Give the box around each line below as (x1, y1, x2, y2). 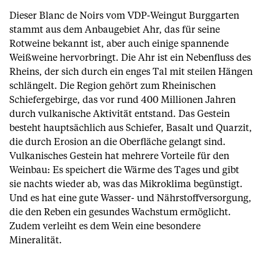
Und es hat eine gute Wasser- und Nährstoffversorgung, (9, 194, 251, 203)
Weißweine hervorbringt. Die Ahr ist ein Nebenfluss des (9, 53, 251, 63)
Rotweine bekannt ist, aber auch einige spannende (9, 39, 229, 49)
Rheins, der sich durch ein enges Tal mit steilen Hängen (9, 67, 253, 77)
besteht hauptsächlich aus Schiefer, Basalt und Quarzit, (9, 123, 252, 133)
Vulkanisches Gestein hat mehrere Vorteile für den (9, 151, 229, 161)
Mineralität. (9, 236, 62, 245)
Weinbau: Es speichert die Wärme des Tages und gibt (9, 166, 239, 175)
